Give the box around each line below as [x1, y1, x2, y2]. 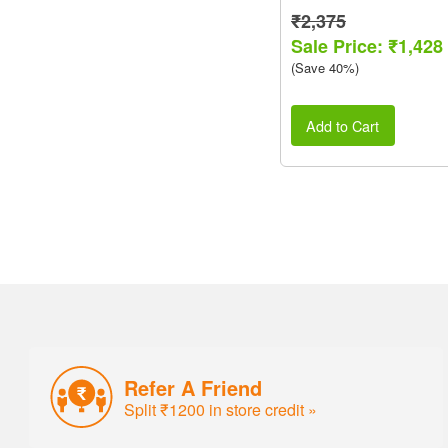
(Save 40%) [291, 58, 359, 78]
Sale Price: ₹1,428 [291, 33, 443, 60]
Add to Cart [306, 114, 380, 136]
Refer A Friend [124, 372, 263, 402]
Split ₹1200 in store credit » [124, 397, 318, 421]
